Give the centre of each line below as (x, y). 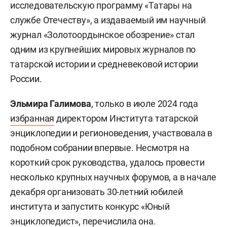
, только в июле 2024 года (144, 104)
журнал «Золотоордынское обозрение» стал (103, 35)
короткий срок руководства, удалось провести (107, 163)
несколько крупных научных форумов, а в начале (113, 177)
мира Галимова (59, 104)
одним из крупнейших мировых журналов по (103, 50)
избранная (32, 119)
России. (26, 79)
